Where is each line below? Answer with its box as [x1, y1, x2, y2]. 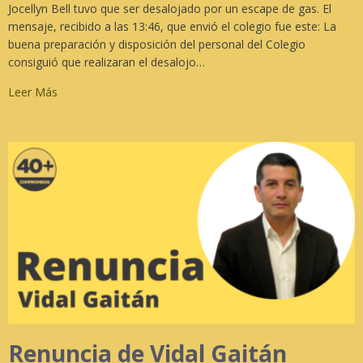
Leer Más [8, 83, 58, 100]
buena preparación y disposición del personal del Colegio [8, 36, 305, 52]
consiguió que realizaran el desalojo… [8, 53, 205, 70]
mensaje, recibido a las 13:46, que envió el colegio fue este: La [8, 18, 336, 34]
